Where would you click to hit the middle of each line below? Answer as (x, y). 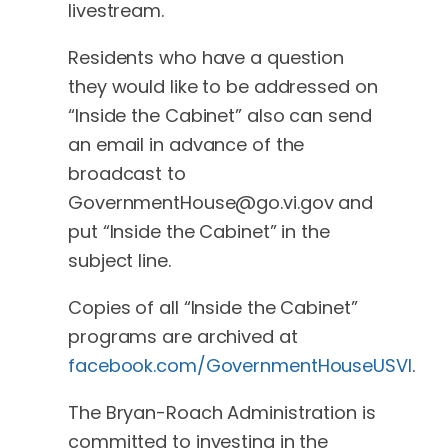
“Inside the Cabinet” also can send (220, 116)
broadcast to (127, 174)
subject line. (119, 261)
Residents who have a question (206, 58)
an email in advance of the (186, 145)
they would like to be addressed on (223, 87)
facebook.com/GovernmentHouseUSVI (240, 366)
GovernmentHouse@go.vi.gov (201, 203)
